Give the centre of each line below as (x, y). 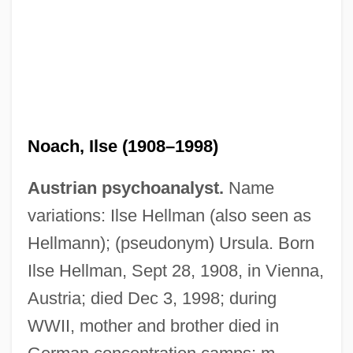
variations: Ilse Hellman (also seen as (169, 215)
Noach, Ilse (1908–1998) (123, 146)
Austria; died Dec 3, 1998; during (152, 298)
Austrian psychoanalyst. (125, 188)
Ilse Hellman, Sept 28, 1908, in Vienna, (175, 270)
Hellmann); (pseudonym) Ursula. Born (171, 243)
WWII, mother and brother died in (153, 325)
